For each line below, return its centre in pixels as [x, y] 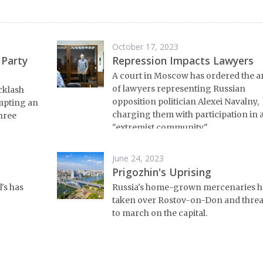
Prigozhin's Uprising [161, 172]
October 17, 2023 [145, 46]
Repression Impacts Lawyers [183, 60]
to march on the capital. [159, 213]
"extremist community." [160, 128]
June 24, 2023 [138, 158]
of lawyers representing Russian [178, 89]
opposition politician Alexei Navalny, [185, 102]
